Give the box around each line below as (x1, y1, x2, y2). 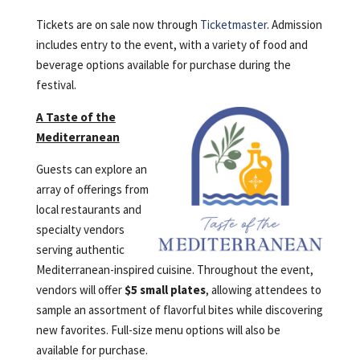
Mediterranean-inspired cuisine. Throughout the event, (35, 262, 313, 278)
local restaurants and (35, 202, 141, 218)
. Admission (266, 17, 322, 33)
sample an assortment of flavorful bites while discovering (35, 302, 323, 318)
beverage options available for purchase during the (35, 57, 291, 73)
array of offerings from (35, 182, 149, 198)
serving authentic (35, 242, 125, 258)
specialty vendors (35, 222, 125, 238)
